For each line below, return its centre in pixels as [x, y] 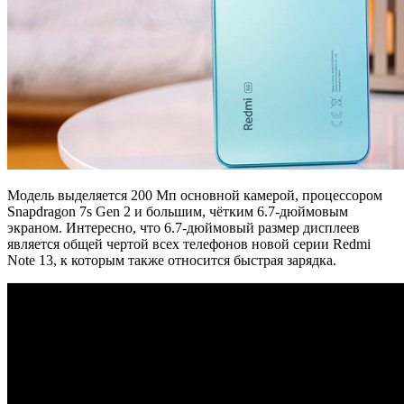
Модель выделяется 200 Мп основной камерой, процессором [195, 195]
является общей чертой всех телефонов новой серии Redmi [189, 243]
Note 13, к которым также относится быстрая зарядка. [172, 260]
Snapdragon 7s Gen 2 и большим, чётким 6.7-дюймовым [178, 211]
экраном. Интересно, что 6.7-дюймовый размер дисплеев [184, 227]
